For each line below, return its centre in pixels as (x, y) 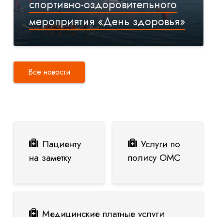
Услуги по (160, 144)
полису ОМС (154, 157)
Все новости (49, 72)
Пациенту (62, 144)
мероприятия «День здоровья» (107, 21)
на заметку (50, 157)
